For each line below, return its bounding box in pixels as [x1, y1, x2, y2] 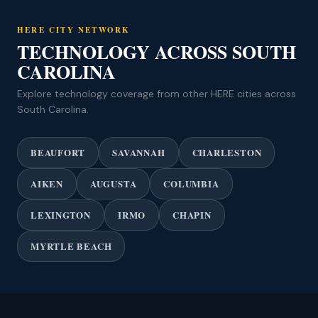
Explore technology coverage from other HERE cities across [17, 87, 296, 100]
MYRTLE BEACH [31, 238, 112, 253]
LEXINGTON [31, 207, 92, 221]
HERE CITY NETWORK [17, 23, 131, 35]
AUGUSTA [89, 176, 137, 190]
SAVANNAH [112, 145, 165, 159]
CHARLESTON [192, 145, 262, 159]
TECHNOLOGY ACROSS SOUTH [17, 38, 296, 65]
